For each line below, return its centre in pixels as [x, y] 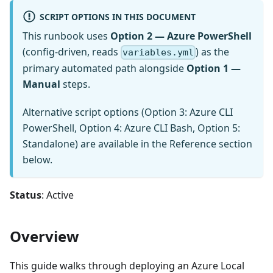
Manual [41, 84]
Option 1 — [214, 69]
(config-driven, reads [72, 51]
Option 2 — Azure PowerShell [181, 36]
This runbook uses [66, 36]
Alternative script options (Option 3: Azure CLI [128, 112]
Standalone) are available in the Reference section [137, 144]
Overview [44, 236]
